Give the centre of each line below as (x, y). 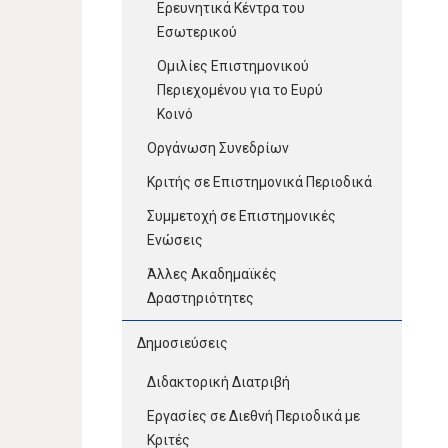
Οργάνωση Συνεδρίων (218, 147)
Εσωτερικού (197, 31)
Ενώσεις (175, 239)
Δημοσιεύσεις (182, 342)
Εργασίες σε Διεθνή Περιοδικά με (253, 415)
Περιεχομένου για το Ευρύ (240, 89)
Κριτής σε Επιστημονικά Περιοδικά (259, 181)
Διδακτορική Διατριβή (218, 381)
